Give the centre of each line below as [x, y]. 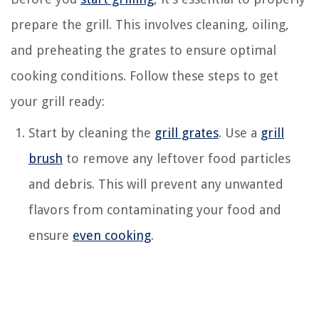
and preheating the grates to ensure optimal [143, 50]
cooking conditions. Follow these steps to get [145, 75]
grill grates [187, 132]
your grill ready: [58, 101]
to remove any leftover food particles [177, 158]
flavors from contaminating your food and [155, 209]
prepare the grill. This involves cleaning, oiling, [150, 24]
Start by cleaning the [91, 132]
